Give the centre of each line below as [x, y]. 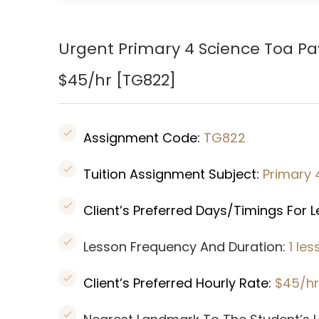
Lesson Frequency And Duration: [186, 247]
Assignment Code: [143, 138]
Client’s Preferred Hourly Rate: [179, 283]
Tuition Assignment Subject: [173, 174]
